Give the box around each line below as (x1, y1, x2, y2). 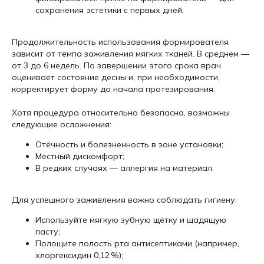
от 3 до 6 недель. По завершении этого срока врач (12, 60, 221, 71)
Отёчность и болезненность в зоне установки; (35, 139, 223, 150)
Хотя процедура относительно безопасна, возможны (12, 107, 230, 118)
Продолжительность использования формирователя (12, 37, 229, 47)
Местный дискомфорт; (35, 151, 124, 161)
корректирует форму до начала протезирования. (12, 84, 215, 94)
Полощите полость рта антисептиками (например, (35, 238, 239, 249)
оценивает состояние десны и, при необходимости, (12, 72, 220, 82)
